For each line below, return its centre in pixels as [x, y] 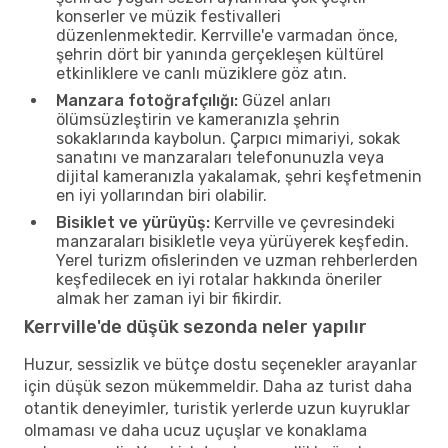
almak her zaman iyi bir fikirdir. [169, 298]
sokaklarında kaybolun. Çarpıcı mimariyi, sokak [228, 138]
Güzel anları [284, 100]
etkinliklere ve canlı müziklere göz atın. [201, 73]
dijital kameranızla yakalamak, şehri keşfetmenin [239, 176]
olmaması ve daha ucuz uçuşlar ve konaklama [195, 430]
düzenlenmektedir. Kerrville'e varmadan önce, [227, 35]
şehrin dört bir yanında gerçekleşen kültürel [220, 54]
